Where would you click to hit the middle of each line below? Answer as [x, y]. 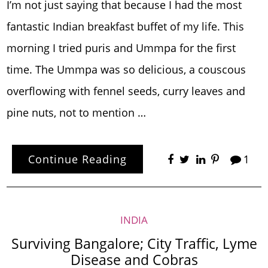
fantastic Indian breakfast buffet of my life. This [126, 27]
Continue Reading [77, 159]
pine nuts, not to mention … [77, 113]
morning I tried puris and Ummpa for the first [121, 48]
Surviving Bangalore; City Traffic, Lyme [134, 244]
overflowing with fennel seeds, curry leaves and [126, 91]
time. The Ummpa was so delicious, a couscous [127, 70]
